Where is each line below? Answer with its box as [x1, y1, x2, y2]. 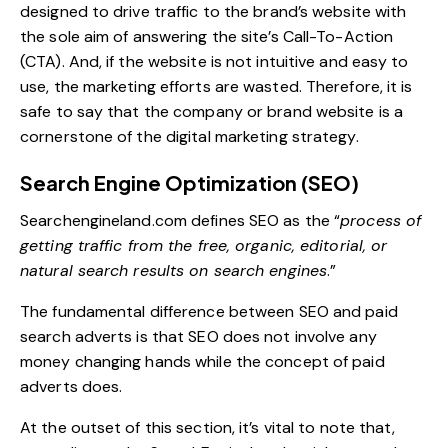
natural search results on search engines [20, 259, 328, 281]
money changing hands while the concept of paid [20, 350, 385, 372]
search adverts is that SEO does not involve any [20, 325, 377, 347]
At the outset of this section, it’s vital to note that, [20, 416, 396, 438]
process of [340, 209, 422, 231]
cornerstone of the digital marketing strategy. [20, 125, 359, 147]
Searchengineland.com [20, 209, 188, 231]
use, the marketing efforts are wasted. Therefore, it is [20, 75, 413, 97]
